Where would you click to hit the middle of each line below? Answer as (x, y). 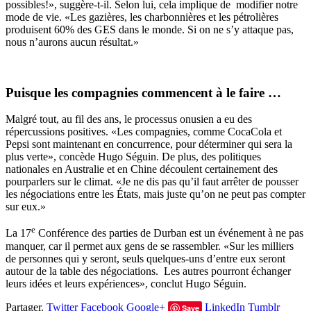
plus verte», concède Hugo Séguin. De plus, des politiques (133, 157)
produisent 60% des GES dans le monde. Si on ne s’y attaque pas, (150, 29)
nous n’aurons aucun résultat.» (72, 42)
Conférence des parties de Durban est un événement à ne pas (169, 233)
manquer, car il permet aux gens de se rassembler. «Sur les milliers (150, 246)
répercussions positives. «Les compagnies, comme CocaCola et (144, 132)
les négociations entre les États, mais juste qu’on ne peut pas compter (155, 194)
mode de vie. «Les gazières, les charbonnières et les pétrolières (142, 17)
